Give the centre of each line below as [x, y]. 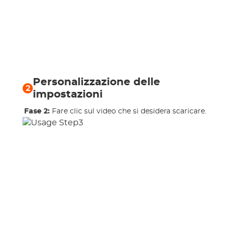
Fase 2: [38, 111]
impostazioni [68, 94]
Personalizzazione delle [97, 82]
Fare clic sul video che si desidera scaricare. [129, 111]
